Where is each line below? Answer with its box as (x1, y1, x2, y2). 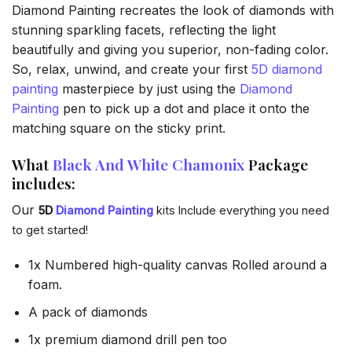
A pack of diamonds (27, 303, 148, 320)
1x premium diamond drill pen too (27, 331, 227, 347)
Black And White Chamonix (53, 153, 244, 174)
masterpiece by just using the (58, 81, 240, 97)
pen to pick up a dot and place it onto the (59, 101, 310, 117)
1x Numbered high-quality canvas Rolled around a (27, 257, 327, 273)
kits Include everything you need (153, 203, 329, 217)
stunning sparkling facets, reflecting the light (12, 22, 276, 38)
